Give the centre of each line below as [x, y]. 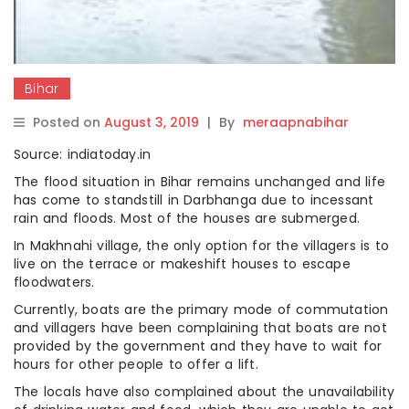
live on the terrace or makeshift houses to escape [182, 263]
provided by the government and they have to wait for [198, 346]
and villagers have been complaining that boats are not [200, 327]
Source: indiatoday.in [83, 154]
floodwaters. [54, 282]
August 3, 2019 [152, 122]
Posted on [68, 122]
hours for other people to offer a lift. [136, 364]
